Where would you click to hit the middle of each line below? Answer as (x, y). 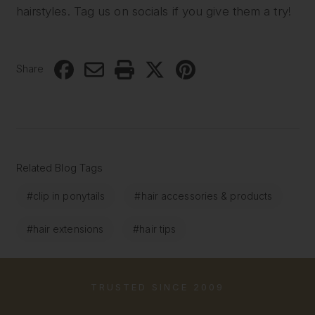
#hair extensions (65, 229)
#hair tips (155, 229)
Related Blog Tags (59, 168)
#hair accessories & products (204, 196)
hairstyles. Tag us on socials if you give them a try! (153, 12)
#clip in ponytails (66, 196)
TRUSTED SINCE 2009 (157, 287)
